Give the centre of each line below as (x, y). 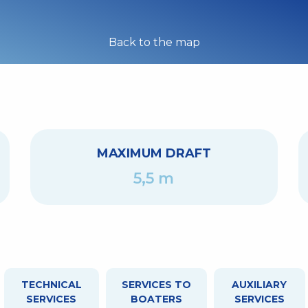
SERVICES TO (156, 285)
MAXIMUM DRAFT (154, 154)
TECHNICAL (51, 285)
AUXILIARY (260, 285)
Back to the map (154, 43)
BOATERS (156, 299)
